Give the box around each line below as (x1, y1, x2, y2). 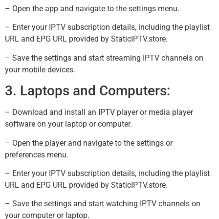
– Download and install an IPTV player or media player (5, 108, 193, 117)
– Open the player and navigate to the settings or (5, 138, 173, 148)
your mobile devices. (5, 65, 75, 74)
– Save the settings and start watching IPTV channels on (5, 199, 200, 209)
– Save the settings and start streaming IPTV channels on (5, 53, 203, 63)
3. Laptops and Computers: (5, 83, 170, 99)
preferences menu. (5, 150, 68, 159)
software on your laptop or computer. (5, 119, 132, 129)
